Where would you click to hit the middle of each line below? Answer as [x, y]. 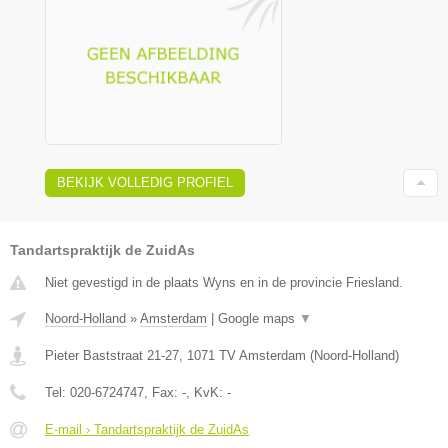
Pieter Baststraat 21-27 [112, 355]
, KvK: [206, 392]
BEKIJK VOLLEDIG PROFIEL [145, 182]
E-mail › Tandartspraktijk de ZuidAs [147, 429]
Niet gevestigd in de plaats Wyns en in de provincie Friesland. [224, 282]
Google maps [258, 318]
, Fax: [163, 392]
